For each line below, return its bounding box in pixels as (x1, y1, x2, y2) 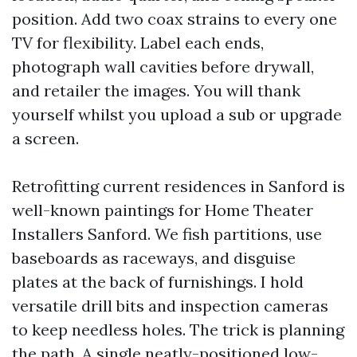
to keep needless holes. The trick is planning (12, 320, 344, 339)
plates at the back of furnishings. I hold (12, 272, 304, 292)
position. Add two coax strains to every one (12, 9, 337, 29)
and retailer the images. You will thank (12, 80, 300, 100)
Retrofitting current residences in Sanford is (12, 176, 345, 196)
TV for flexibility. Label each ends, (12, 33, 264, 53)
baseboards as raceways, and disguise (12, 248, 296, 268)
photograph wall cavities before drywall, (12, 57, 314, 76)
